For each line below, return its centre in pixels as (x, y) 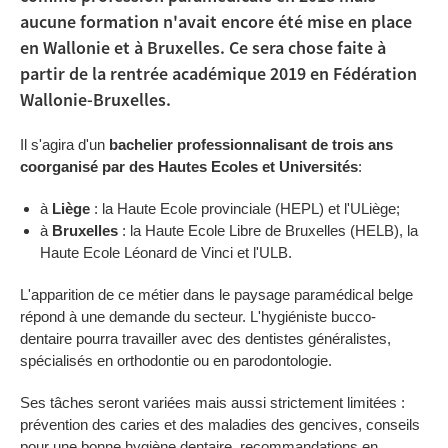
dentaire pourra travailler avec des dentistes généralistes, (205, 338)
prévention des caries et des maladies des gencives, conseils (220, 424)
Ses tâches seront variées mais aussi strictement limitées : (212, 402)
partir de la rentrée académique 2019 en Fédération (218, 74)
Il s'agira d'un (64, 144)
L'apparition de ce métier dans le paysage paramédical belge (216, 294)
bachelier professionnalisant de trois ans (251, 144)
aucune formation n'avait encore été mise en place (216, 22)
